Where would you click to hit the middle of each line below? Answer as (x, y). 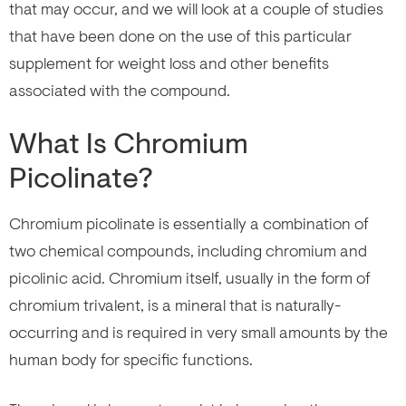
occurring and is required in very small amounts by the (198, 332)
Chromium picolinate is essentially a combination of (189, 223)
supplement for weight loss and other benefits (169, 63)
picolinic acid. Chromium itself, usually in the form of (190, 278)
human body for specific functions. (131, 359)
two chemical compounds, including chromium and (188, 251)
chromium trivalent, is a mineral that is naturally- (175, 305)
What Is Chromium (129, 144)
